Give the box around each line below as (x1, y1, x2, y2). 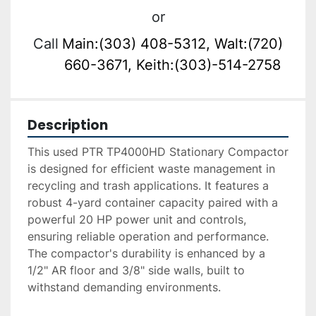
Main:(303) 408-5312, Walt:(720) (61, 35, 283, 53)
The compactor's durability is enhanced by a (28, 246, 265, 261)
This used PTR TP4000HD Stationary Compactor (28, 145, 288, 159)
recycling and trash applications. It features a (28, 178, 269, 193)
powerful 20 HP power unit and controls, (28, 212, 246, 227)
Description (28, 116, 108, 135)
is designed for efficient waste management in (28, 162, 275, 176)
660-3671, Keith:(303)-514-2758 (63, 56, 281, 74)
